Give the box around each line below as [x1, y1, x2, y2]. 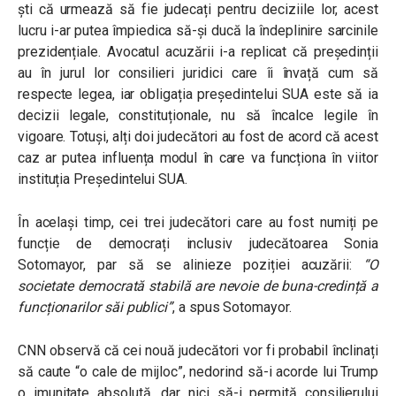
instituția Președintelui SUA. [18, 171, 187, 187]
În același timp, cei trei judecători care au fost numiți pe [18, 214, 378, 231]
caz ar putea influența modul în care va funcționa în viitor [18, 149, 378, 166]
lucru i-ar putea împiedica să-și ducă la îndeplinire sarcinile [18, 22, 378, 39]
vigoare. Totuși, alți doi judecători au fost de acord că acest [18, 128, 378, 145]
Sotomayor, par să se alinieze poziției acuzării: [18, 256, 364, 273]
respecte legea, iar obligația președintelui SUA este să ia [18, 86, 378, 103]
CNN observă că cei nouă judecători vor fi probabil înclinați [18, 342, 378, 359]
